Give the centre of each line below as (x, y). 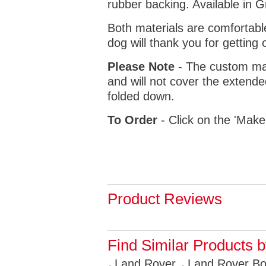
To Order (132, 120)
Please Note (141, 66)
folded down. (141, 96)
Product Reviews (165, 199)
